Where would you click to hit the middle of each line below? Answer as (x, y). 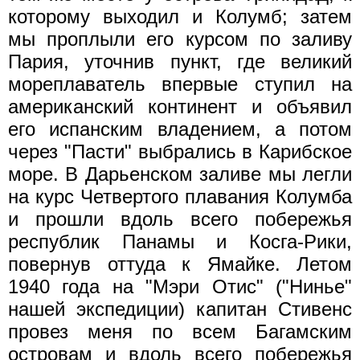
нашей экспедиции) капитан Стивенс (180, 309)
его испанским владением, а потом (180, 129)
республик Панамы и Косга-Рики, (180, 241)
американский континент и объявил (180, 106)
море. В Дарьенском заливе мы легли (180, 174)
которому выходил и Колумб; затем (180, 16)
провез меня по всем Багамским (180, 331)
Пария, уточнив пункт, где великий (180, 61)
